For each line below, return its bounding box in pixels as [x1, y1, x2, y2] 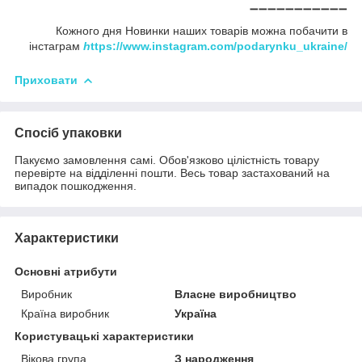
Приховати [15, 73, 78, 86]
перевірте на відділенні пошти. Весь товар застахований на [15, 166, 330, 179]
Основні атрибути [15, 264, 117, 278]
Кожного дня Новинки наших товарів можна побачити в [56, 23, 347, 37]
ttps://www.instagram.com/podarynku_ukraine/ [90, 39, 347, 53]
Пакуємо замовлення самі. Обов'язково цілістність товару [15, 153, 319, 166]
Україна [175, 306, 217, 320]
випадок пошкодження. [15, 179, 137, 192]
